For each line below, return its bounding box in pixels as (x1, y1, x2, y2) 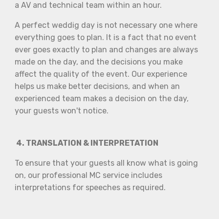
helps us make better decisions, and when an (15, 81, 180, 91)
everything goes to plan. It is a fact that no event (15, 32, 197, 42)
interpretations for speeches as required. (15, 182, 166, 192)
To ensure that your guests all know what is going (15, 158, 198, 168)
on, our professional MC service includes (15, 170, 162, 180)
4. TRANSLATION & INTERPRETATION (15, 138, 158, 148)
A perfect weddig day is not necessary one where (15, 20, 197, 30)
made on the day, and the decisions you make (15, 57, 183, 66)
